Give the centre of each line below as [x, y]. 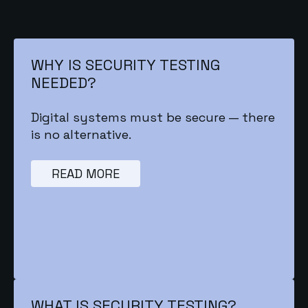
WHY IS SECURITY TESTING [126, 64]
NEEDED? [64, 82]
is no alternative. [81, 135]
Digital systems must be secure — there [153, 118]
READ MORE [86, 174]
